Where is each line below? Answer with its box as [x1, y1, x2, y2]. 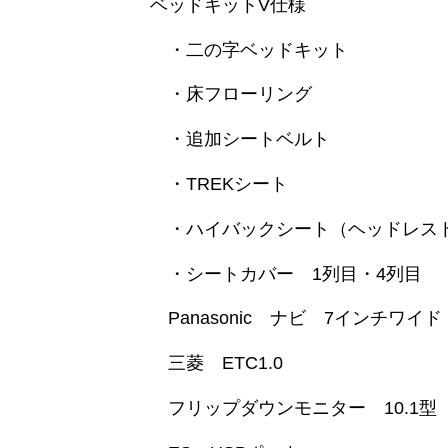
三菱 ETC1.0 [132, 353, 283, 374]
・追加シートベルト [132, 129, 330, 150]
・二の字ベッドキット [132, 39, 348, 60]
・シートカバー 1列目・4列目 [132, 263, 422, 284]
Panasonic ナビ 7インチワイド [132, 308, 442, 329]
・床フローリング [132, 84, 312, 105]
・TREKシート [132, 174, 288, 195]
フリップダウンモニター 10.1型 [132, 398, 437, 419]
